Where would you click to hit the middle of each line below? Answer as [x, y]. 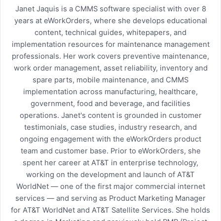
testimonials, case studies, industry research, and [110, 128]
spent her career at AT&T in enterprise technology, [110, 163]
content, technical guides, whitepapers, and [110, 33]
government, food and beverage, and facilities [110, 104]
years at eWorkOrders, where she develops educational [110, 21]
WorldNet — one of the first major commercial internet [110, 187]
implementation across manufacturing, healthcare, [110, 92]
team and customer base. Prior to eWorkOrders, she [110, 151]
